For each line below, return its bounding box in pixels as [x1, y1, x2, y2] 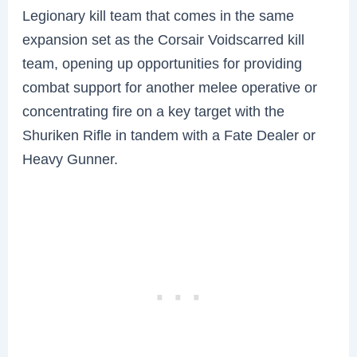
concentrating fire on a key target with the [22, 103, 285, 120]
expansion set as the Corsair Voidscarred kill [22, 31, 305, 49]
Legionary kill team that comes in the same [22, 7, 295, 25]
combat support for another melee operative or [22, 79, 318, 96]
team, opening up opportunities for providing [22, 55, 303, 73]
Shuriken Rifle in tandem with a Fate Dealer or [22, 127, 316, 144]
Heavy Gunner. [22, 151, 119, 168]
